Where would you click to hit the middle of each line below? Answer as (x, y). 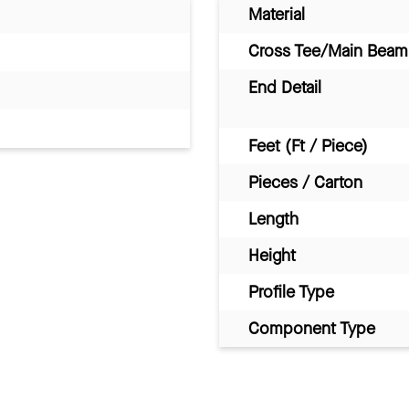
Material (277, 14)
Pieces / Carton (305, 182)
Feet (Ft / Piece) (308, 146)
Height (272, 255)
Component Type (312, 328)
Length (273, 219)
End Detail (285, 87)
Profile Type (291, 292)
